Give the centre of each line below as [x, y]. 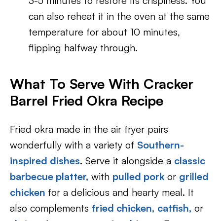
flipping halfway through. [83, 48]
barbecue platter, [49, 176]
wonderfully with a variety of [74, 145]
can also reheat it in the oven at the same [119, 16]
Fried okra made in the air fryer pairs [89, 129]
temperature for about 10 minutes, [105, 32]
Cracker [166, 84]
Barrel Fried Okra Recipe [87, 100]
